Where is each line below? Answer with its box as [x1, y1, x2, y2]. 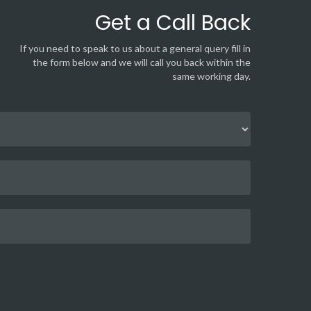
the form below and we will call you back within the [33, 56, 251, 68]
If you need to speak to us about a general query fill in [19, 42, 251, 54]
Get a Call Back [95, 8, 251, 37]
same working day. [172, 70, 251, 82]
